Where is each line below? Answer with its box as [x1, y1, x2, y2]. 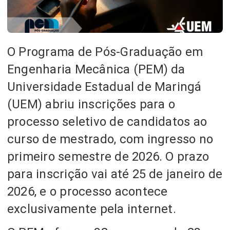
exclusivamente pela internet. [7, 201, 176, 216]
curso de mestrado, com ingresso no [7, 131, 214, 146]
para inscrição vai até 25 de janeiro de [7, 166, 223, 181]
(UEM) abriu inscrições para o [7, 97, 175, 111]
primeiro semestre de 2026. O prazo [7, 149, 209, 164]
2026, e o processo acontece [7, 184, 168, 199]
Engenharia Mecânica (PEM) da [7, 62, 185, 76]
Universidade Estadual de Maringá [7, 79, 202, 94]
